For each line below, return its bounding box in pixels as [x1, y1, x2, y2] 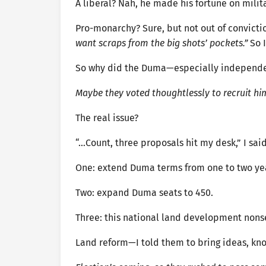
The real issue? [75, 112, 138, 123]
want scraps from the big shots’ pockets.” [75, 37, 248, 49]
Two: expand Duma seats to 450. [75, 186, 213, 198]
